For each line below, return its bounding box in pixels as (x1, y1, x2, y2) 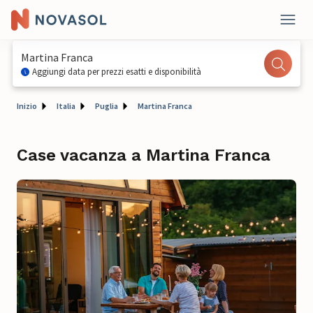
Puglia (95, 101, 118, 111)
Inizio (17, 101, 37, 111)
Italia (57, 101, 75, 111)
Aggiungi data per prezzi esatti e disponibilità (32, 66, 201, 78)
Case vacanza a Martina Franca (17, 145, 270, 165)
